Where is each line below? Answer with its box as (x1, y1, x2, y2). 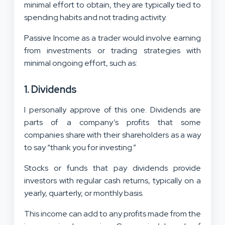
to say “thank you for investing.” (24, 142, 138, 153)
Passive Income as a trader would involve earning (24, 32, 201, 43)
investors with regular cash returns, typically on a (24, 175, 201, 186)
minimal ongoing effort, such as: (24, 57, 137, 68)
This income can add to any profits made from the (24, 208, 201, 219)
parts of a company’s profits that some (24, 117, 201, 128)
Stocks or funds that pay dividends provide (24, 162, 201, 173)
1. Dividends (24, 82, 77, 96)
